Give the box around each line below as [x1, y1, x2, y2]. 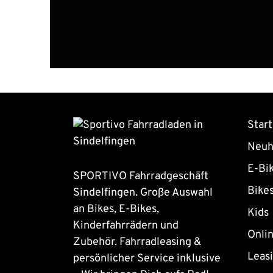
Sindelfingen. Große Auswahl [73, 185, 213, 200]
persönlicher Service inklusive [73, 251, 221, 266]
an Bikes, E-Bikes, [73, 202, 159, 216]
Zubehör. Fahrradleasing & [73, 235, 201, 249]
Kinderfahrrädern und [73, 218, 179, 233]
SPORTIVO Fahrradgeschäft [73, 169, 208, 183]
